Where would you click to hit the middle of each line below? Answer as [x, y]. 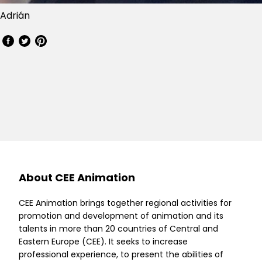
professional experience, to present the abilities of [121, 255]
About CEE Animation [77, 178]
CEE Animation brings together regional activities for [125, 203]
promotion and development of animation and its [121, 216]
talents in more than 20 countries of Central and [118, 229]
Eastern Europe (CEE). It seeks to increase [103, 242]
